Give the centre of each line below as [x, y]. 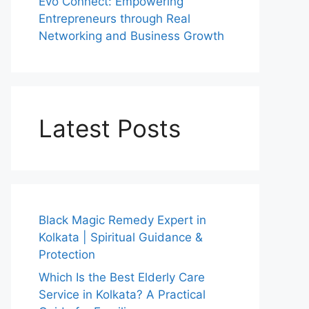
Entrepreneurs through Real [114, 18]
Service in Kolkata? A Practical [122, 295]
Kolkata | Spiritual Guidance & [121, 237]
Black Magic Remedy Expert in [122, 220]
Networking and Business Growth [131, 36]
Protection [67, 254]
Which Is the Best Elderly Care [122, 277]
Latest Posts [110, 128]
